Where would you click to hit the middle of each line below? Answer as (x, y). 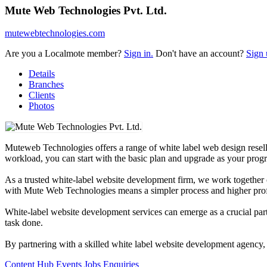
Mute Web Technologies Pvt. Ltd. (86, 10)
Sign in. (139, 54)
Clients (42, 95)
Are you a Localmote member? (64, 54)
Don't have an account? (200, 54)
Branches (46, 85)
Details (42, 74)
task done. (24, 223)
